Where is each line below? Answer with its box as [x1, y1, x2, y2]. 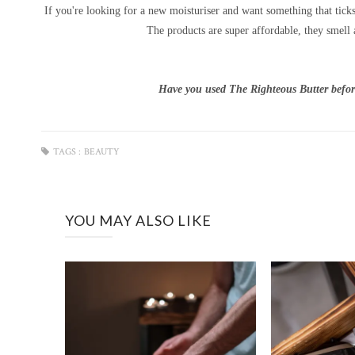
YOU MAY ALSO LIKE [65, 212, 212, 229]
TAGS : [53, 146, 81, 158]
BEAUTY [84, 146, 120, 158]
